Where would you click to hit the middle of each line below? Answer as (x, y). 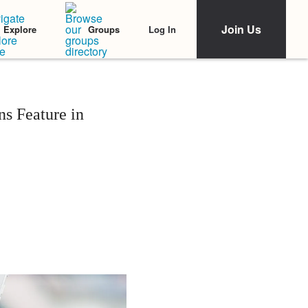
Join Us (241, 29)
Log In (162, 29)
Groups (104, 29)
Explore (20, 29)
